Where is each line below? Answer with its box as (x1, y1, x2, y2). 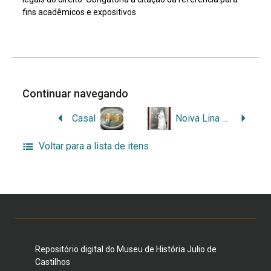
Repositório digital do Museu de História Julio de (34, 244, 217, 254)
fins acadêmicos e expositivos (22, 7, 137, 17)
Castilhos (34, 256, 70, 267)
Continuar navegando (22, 87, 131, 100)
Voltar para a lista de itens (38, 140, 149, 152)
